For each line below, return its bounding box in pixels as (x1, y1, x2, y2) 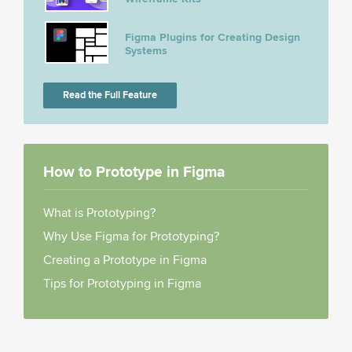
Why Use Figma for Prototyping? (43, 228, 219, 244)
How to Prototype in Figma (43, 162, 225, 181)
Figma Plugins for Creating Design (125, 30, 300, 44)
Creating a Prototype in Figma (43, 251, 207, 268)
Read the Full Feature (63, 88, 157, 101)
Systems (125, 43, 167, 57)
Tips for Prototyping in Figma (43, 275, 201, 291)
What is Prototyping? (43, 204, 156, 221)
